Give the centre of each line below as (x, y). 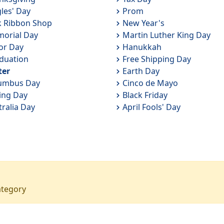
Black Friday (145, 95)
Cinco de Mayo (150, 83)
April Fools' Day (151, 107)
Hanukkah (142, 47)
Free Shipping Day (156, 59)
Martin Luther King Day (166, 35)
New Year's (143, 23)
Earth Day (141, 71)
